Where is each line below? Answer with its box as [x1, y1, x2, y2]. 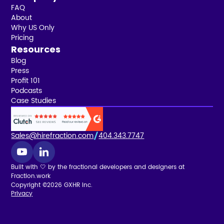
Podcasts [11, 84, 42, 96]
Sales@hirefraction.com [11, 129, 94, 141]
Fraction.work [11, 171, 51, 181]
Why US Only [11, 21, 55, 33]
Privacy [11, 188, 33, 198]
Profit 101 [11, 74, 40, 86]
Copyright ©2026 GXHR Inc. [11, 180, 93, 190]
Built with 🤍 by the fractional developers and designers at [11, 162, 185, 172]
